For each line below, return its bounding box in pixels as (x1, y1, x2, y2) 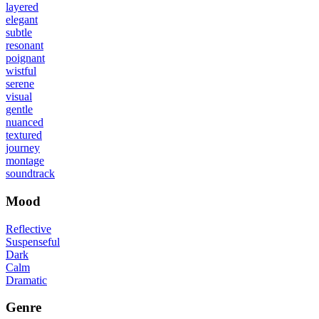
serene (6, 78, 34, 90)
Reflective (6, 222, 51, 235)
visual (6, 90, 32, 103)
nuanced (6, 116, 43, 129)
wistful (6, 65, 36, 78)
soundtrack (6, 167, 55, 180)
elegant (6, 14, 38, 26)
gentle (6, 103, 33, 116)
